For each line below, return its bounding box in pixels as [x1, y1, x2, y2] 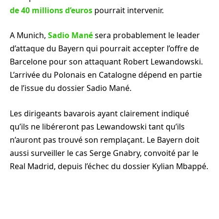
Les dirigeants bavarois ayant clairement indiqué [10, 108, 189, 119]
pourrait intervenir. [92, 4, 164, 16]
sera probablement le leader [93, 30, 200, 41]
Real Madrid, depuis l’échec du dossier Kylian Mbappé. [10, 160, 208, 172]
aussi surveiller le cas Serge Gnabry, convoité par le [10, 147, 198, 158]
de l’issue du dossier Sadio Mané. [10, 83, 131, 94]
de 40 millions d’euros [10, 4, 92, 16]
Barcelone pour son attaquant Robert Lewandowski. [10, 56, 203, 67]
